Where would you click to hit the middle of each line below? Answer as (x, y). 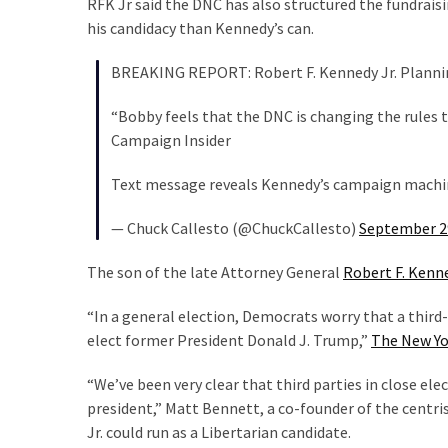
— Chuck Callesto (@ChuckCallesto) (235, 227)
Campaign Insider (171, 139)
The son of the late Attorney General (215, 271)
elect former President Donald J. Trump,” (229, 339)
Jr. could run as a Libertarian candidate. (219, 431)
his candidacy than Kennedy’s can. (200, 27)
